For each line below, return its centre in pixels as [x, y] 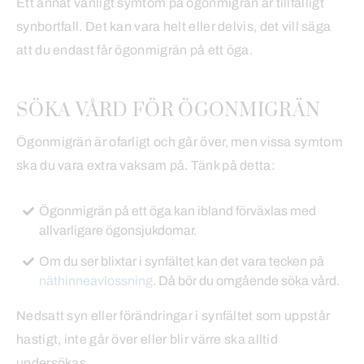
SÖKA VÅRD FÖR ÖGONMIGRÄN [169, 111]
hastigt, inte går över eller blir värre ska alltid [147, 339]
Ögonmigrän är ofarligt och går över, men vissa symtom [180, 141]
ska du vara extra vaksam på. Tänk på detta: [146, 165]
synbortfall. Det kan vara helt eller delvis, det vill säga [174, 27]
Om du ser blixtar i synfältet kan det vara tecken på [182, 261]
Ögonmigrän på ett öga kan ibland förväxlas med [178, 210]
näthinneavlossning [96, 280]
